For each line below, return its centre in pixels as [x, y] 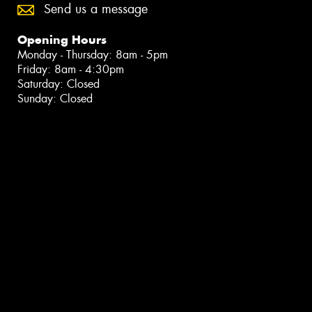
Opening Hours [62, 39]
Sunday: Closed [55, 98]
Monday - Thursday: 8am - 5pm [93, 54]
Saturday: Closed [58, 84]
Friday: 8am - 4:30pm [71, 69]
